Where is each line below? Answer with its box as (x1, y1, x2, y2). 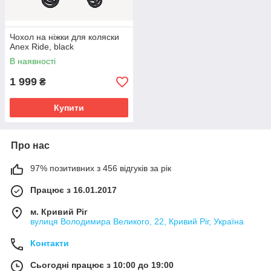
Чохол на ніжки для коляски (10, 32, 119, 42)
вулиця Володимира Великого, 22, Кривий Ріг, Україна (30, 217, 244, 227)
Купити (54, 103, 84, 113)
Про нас (11, 140, 50, 151)
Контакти (30, 238, 69, 249)
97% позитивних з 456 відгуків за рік (30, 163, 171, 174)
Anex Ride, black (10, 42, 74, 52)
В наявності (10, 56, 56, 67)
